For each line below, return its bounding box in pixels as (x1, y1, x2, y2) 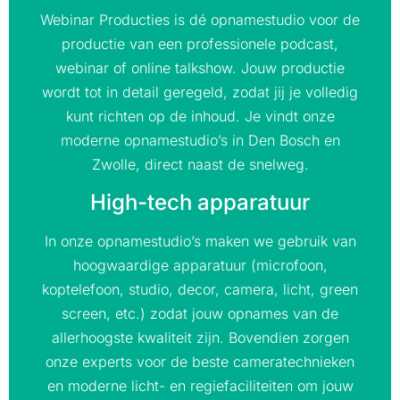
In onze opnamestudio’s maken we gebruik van (44, 231, 356, 250)
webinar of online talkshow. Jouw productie (55, 59, 345, 78)
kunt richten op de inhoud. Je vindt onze (65, 107, 335, 126)
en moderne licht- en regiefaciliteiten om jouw (46, 376, 354, 395)
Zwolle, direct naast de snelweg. (91, 155, 309, 174)
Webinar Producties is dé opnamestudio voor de (40, 11, 360, 29)
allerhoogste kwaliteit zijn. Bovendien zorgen (51, 328, 349, 346)
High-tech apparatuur (90, 188, 310, 215)
